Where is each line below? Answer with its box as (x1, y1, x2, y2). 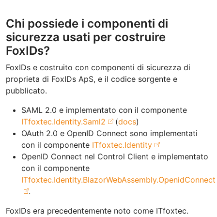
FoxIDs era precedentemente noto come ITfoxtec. (6, 205, 188, 216)
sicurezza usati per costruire (6, 30, 166, 44)
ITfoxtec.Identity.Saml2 (21, 116, 106, 126)
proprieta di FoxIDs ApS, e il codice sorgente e (6, 74, 177, 84)
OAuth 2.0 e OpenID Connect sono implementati (21, 128, 198, 138)
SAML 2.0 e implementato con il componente (21, 105, 187, 115)
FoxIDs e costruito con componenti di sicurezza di (6, 62, 190, 72)
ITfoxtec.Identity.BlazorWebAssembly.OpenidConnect (21, 174, 216, 185)
